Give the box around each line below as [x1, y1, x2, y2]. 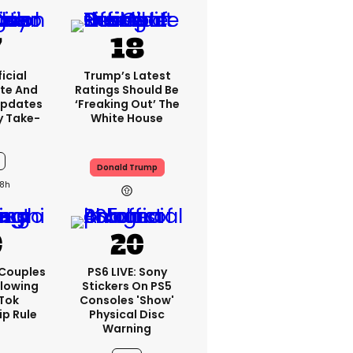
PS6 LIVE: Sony [87, 264, 167, 280]
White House [91, 110, 163, 126]
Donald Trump [96, 162, 158, 173]
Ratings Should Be [75, 82, 179, 98]
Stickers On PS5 [82, 278, 172, 294]
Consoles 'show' [80, 292, 174, 308]
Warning [102, 321, 151, 336]
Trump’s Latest [83, 68, 171, 84]
